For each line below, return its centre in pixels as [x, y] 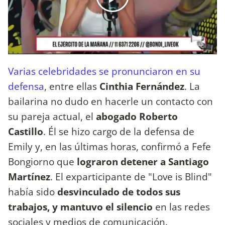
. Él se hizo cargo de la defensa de [119, 131]
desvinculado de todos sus [119, 191]
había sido [33, 191]
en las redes [183, 206]
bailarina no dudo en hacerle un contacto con [110, 101]
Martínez [29, 176]
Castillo [26, 131]
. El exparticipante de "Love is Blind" [131, 176]
